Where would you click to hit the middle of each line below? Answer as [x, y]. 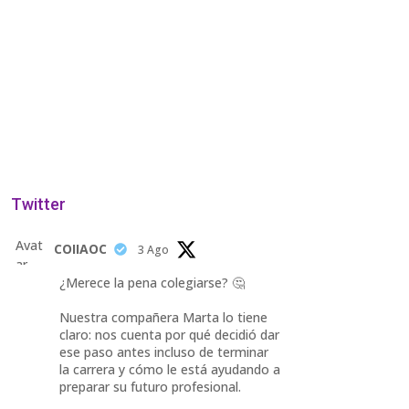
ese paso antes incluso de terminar [163, 352]
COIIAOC [80, 249]
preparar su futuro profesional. [150, 387]
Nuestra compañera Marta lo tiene [163, 317]
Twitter [38, 204]
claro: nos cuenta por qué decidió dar [169, 335]
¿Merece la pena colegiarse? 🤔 [152, 283]
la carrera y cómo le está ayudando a [169, 369]
